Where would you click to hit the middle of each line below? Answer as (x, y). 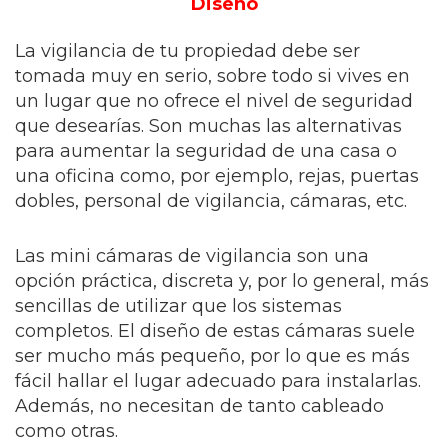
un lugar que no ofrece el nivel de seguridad (214, 101)
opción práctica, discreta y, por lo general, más (222, 281)
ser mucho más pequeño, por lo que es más (212, 356)
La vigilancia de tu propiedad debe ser (187, 51)
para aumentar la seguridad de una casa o (206, 151)
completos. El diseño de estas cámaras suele (215, 331)
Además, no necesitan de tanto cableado (199, 406)
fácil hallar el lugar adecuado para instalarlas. (218, 381)
